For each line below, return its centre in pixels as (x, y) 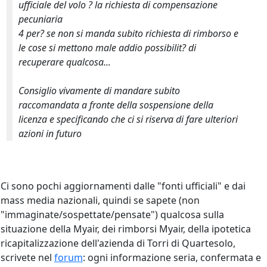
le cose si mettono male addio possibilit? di (107, 48)
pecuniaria (41, 19)
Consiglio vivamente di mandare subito (99, 91)
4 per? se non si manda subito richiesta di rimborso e (128, 33)
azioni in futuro (50, 133)
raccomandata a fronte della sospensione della (116, 105)
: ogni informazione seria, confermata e (172, 257)
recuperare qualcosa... (65, 62)
